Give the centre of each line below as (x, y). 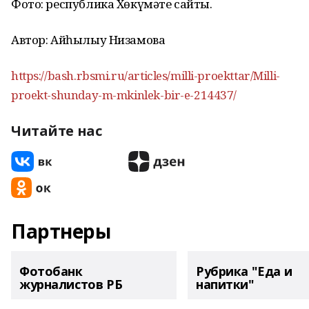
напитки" (225, 284)
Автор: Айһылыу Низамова (88, 40)
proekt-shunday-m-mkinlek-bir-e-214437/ (124, 95)
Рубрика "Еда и (244, 271)
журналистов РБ (71, 284)
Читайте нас (57, 131)
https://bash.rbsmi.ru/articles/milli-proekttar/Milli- (146, 76)
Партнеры (61, 231)
